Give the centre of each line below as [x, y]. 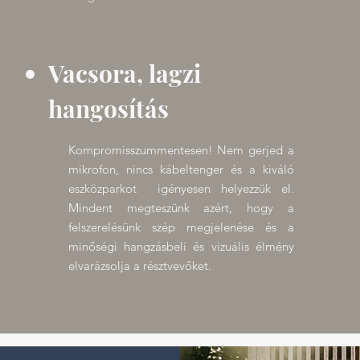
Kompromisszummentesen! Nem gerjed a [181, 150]
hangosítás [108, 108]
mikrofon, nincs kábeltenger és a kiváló [181, 169]
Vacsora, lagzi [124, 73]
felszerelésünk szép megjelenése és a [181, 227]
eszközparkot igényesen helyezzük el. [181, 188]
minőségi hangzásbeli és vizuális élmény [181, 246]
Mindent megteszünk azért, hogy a [181, 208]
